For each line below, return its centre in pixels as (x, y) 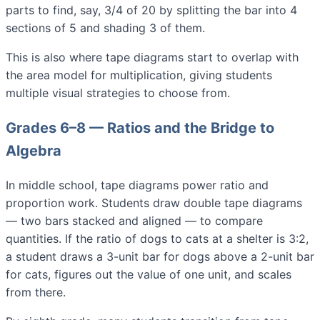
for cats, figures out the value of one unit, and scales (149, 275)
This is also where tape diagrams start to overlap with (152, 57)
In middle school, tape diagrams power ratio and (137, 185)
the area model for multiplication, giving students (139, 75)
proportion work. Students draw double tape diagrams (154, 203)
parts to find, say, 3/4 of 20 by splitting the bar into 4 (151, 10)
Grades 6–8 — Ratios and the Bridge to (140, 128)
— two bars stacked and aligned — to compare (134, 221)
